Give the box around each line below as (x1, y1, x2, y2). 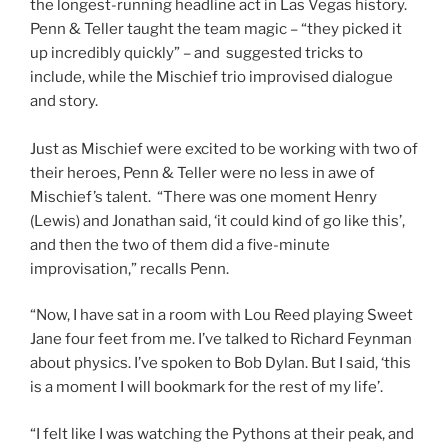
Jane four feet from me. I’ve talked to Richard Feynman (30, 330, 412, 349)
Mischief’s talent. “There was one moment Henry (30, 187, 377, 206)
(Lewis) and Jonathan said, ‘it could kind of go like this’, (30, 211, 405, 230)
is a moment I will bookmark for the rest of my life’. (30, 378, 383, 397)
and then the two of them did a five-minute (30, 235, 330, 254)
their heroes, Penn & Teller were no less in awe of (30, 163, 375, 182)
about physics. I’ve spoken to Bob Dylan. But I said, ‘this (30, 354, 411, 373)
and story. (30, 91, 101, 110)
